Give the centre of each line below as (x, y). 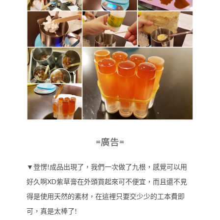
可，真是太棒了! (52, 211)
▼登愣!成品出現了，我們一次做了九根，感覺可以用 (107, 166)
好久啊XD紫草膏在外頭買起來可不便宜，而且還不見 (107, 181)
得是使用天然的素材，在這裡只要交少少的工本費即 (106, 196)
